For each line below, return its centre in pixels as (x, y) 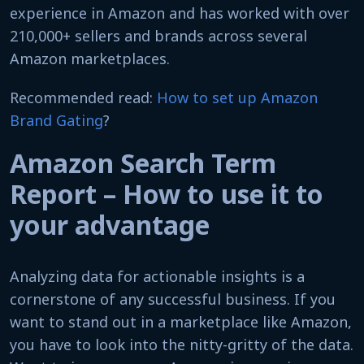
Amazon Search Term (143, 163)
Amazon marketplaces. (92, 58)
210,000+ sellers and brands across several (158, 36)
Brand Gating (56, 120)
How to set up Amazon (237, 97)
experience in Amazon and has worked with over (180, 13)
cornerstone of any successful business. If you (173, 299)
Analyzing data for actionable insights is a (157, 276)
